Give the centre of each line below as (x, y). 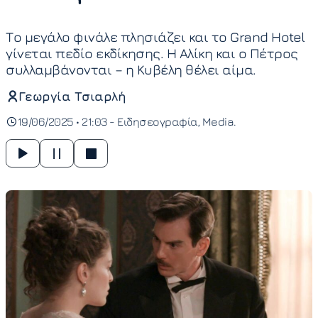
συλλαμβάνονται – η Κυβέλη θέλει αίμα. (131, 69)
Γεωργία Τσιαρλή (72, 96)
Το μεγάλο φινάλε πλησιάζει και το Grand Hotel (155, 37)
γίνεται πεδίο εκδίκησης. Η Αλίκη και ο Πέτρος (152, 53)
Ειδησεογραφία (158, 121)
